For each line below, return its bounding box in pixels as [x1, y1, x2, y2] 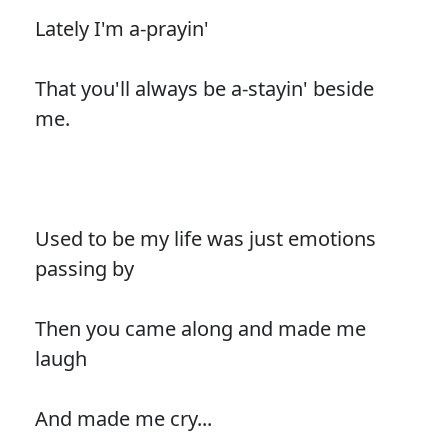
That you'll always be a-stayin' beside [34, 74, 374, 102]
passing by [34, 254, 134, 282]
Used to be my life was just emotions [34, 224, 376, 252]
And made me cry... [34, 404, 212, 432]
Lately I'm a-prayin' [34, 14, 209, 42]
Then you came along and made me [34, 314, 366, 342]
